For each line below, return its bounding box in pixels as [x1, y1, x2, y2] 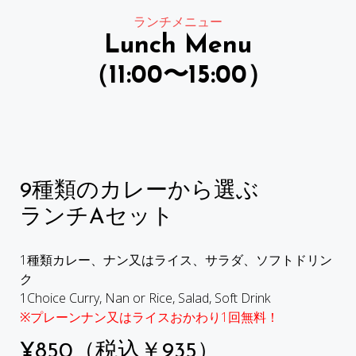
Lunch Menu [104, 33, 252, 59]
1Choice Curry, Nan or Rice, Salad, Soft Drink [20, 288, 270, 307]
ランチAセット [20, 206, 174, 229]
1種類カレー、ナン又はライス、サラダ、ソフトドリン [20, 250, 332, 269]
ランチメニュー [133, 12, 222, 30]
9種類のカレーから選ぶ [20, 180, 259, 203]
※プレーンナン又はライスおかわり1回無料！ [20, 308, 279, 326]
